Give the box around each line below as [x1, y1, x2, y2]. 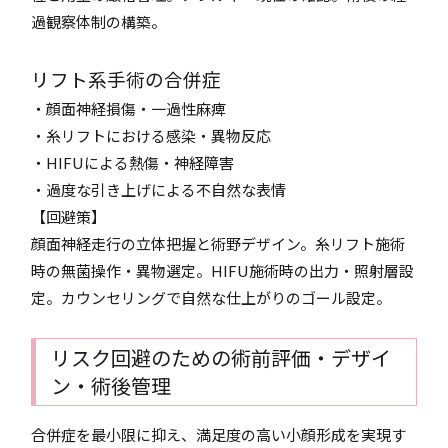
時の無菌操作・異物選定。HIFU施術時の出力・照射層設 [31, 260, 415, 281]
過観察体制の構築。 [31, 11, 167, 32]
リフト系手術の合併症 [31, 65, 222, 92]
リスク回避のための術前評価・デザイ [51, 343, 392, 372]
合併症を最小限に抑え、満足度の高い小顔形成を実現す [31, 424, 407, 445]
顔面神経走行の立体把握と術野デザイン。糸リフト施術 [31, 233, 406, 254]
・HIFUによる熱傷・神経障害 [31, 152, 235, 173]
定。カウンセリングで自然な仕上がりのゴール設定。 [31, 287, 392, 308]
